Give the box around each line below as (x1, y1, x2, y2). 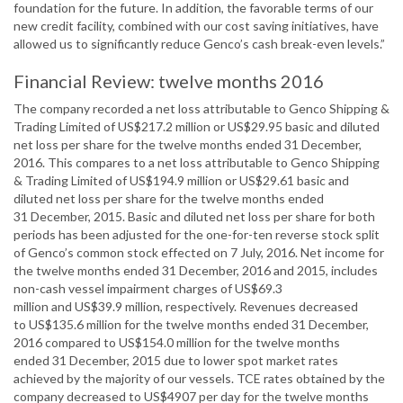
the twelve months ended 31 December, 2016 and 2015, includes (13, 263, 378, 279)
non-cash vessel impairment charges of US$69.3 (13, 281, 282, 297)
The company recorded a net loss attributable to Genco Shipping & (13, 101, 390, 117)
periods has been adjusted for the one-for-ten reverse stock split (13, 227, 380, 243)
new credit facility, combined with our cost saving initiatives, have (13, 18, 379, 34)
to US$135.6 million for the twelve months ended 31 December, (13, 317, 369, 333)
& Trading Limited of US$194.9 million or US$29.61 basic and (13, 173, 349, 189)
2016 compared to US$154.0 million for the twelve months (13, 335, 340, 351)
